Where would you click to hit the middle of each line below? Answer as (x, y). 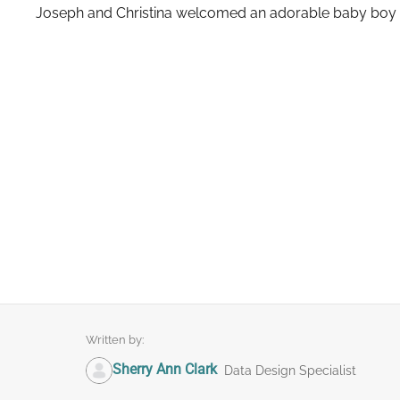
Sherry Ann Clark (165, 369)
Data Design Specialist (290, 371)
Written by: (115, 340)
